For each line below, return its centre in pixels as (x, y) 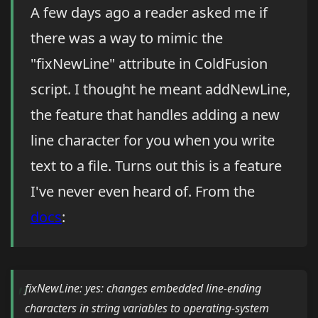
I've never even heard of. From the (143, 192)
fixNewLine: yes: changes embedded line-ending (143, 289)
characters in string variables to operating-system (147, 308)
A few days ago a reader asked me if (149, 13)
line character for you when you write (153, 141)
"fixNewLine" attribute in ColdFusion (149, 64)
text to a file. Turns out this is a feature (156, 166)
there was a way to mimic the (127, 38)
